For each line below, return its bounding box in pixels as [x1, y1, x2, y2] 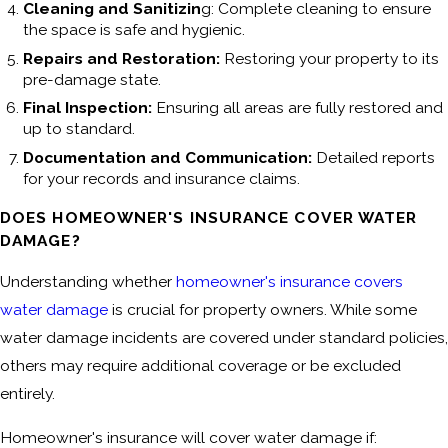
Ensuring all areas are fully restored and [156, 98, 444, 118]
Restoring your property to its [220, 48, 440, 68]
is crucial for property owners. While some [108, 299, 417, 319]
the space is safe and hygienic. [23, 19, 246, 39]
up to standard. [23, 119, 136, 139]
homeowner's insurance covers [176, 271, 403, 291]
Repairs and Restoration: [23, 48, 221, 68]
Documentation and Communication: [23, 148, 313, 168]
